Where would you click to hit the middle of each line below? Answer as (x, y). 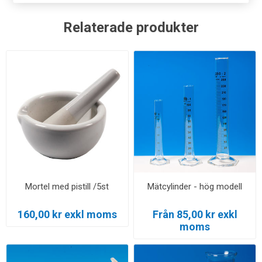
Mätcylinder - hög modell (195, 186)
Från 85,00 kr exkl (195, 214)
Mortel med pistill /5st (67, 186)
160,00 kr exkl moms (67, 214)
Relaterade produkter (131, 27)
